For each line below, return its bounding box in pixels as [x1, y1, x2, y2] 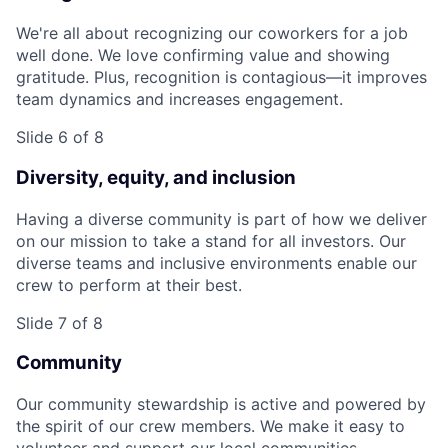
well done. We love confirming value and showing [16, 45, 390, 66]
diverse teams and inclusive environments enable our [16, 252, 417, 273]
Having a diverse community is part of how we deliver [16, 208, 427, 229]
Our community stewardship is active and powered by [16, 393, 426, 414]
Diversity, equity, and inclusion [16, 165, 296, 189]
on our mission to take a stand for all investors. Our [16, 230, 406, 251]
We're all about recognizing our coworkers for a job [16, 23, 408, 44]
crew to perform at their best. [16, 274, 242, 295]
